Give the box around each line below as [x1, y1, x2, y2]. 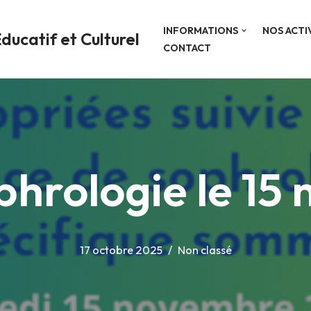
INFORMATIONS [163, 24, 238, 37]
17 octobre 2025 [79, 242, 162, 257]
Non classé [177, 242, 232, 257]
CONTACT [163, 41, 211, 54]
